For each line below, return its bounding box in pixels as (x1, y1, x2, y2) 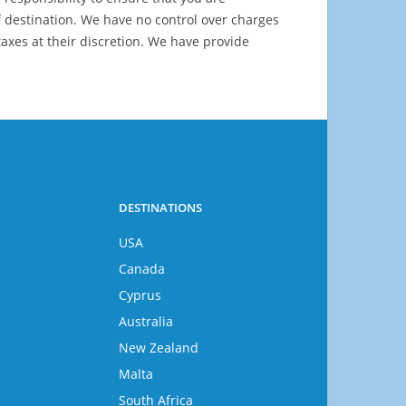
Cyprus (119, 286, 162, 304)
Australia (119, 313, 174, 330)
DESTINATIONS (119, 199, 203, 216)
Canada (119, 260, 166, 277)
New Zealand (119, 339, 199, 356)
